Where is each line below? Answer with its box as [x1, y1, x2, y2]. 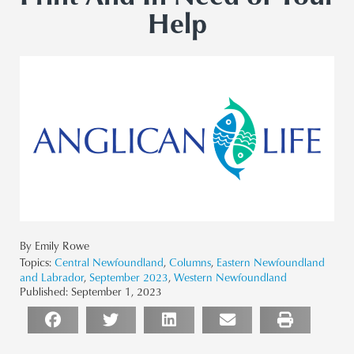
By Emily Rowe [20, 237, 89, 253]
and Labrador [20, 269, 84, 284]
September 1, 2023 [71, 283, 162, 299]
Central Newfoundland [55, 254, 164, 269]
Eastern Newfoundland [217, 254, 325, 269]
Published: [20, 283, 68, 299]
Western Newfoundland [174, 269, 287, 284]
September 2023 [89, 269, 168, 284]
